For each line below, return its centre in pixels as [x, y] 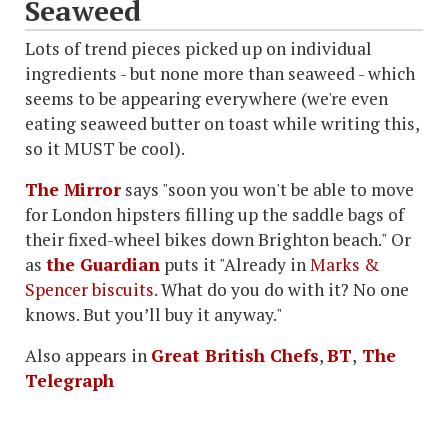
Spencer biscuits [89, 289]
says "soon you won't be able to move [267, 189]
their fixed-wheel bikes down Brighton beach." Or [218, 239]
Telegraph [69, 380]
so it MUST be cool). [106, 148]
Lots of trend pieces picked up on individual [198, 48]
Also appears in [88, 355]
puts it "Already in [235, 264]
